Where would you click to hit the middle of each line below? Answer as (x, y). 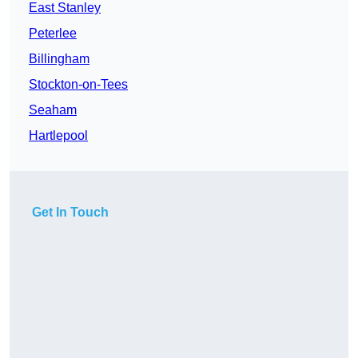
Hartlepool (58, 136)
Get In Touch (70, 213)
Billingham (59, 59)
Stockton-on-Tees (78, 85)
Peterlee (53, 34)
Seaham (53, 110)
